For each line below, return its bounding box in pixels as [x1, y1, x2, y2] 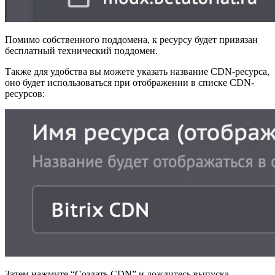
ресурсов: [5, 88, 45, 99]
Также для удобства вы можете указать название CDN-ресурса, [5, 66, 269, 77]
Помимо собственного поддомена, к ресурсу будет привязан [5, 34, 258, 45]
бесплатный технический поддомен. [5, 45, 158, 56]
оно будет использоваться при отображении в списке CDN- [5, 77, 254, 88]
